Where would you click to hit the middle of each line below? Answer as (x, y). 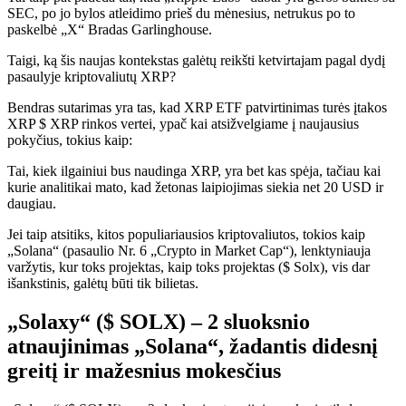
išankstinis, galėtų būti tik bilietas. (103, 283)
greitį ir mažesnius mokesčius (144, 370)
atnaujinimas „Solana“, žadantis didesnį (193, 346)
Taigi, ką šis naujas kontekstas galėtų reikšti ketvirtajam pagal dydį (196, 60)
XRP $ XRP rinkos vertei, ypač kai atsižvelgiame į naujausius (183, 123)
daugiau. (32, 203)
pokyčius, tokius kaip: (70, 140)
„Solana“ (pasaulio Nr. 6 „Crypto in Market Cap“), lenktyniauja (189, 250)
